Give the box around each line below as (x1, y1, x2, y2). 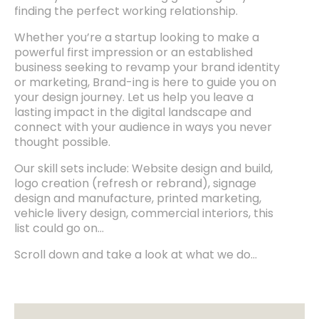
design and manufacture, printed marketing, (14, 194, 261, 205)
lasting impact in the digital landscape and (14, 108, 251, 119)
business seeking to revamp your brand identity (14, 63, 280, 74)
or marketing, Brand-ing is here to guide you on (14, 78, 276, 89)
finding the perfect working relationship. (14, 6, 238, 18)
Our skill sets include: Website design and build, (14, 164, 273, 175)
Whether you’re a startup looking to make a (14, 33, 259, 44)
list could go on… (14, 224, 104, 235)
